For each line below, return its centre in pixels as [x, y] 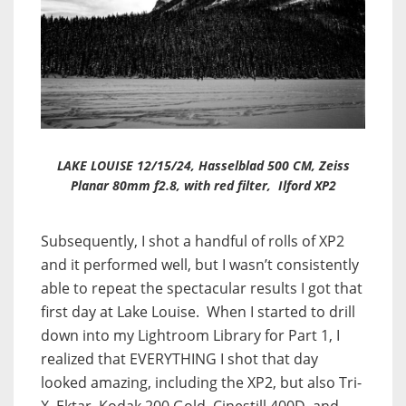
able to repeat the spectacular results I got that [202, 288]
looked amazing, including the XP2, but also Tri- [201, 382]
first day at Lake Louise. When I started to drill [198, 311]
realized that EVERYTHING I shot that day [179, 358]
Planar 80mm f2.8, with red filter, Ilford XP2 [203, 185]
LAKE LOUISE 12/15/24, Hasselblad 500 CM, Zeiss [203, 165]
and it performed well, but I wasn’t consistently [200, 264]
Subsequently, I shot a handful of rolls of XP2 [193, 241]
